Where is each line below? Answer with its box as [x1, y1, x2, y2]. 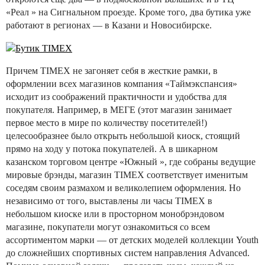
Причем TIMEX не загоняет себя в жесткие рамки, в [6, 66, 218, 76]
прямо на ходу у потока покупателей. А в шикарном [6, 144, 218, 154]
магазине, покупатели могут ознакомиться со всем [6, 222, 210, 232]
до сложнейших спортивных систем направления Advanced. [6, 248, 250, 258]
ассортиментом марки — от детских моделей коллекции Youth [6, 235, 258, 245]
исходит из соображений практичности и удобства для [6, 92, 227, 102]
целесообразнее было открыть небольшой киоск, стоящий [6, 131, 240, 141]
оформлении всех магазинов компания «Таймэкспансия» [6, 79, 237, 89]
